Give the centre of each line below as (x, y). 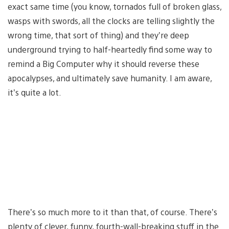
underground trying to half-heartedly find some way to (110, 49)
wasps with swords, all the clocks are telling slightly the (111, 20)
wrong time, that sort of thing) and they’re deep (98, 35)
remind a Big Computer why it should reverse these (104, 63)
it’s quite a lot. (35, 92)
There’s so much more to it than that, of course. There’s (112, 212)
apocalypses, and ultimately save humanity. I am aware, (110, 78)
